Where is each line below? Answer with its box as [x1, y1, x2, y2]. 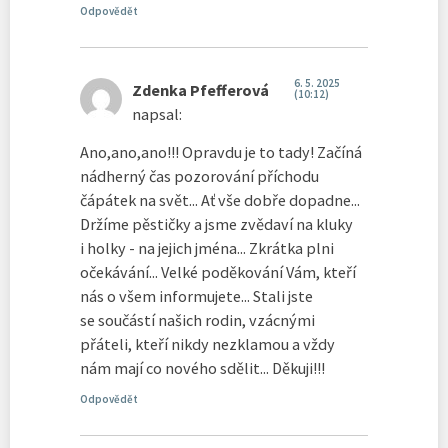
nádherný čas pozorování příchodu [80, 165, 319, 186]
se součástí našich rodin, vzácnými [80, 309, 315, 330]
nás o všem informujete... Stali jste [80, 285, 313, 306]
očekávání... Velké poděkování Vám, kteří [80, 261, 356, 282]
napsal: [132, 103, 182, 124]
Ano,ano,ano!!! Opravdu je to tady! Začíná [80, 141, 362, 162]
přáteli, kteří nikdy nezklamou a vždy [80, 333, 335, 354]
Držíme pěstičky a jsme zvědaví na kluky [80, 213, 353, 234]
